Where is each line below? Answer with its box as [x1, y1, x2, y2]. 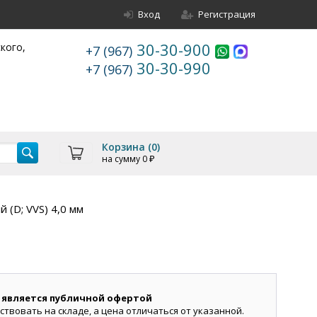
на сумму [101, 153, 142, 165]
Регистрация [198, 8, 255, 21]
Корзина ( [101, 140, 151, 154]
